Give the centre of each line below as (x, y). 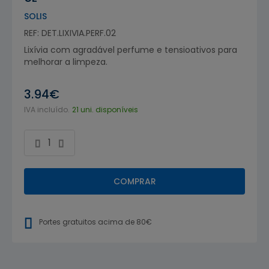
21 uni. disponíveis (105, 109)
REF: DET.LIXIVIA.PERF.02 (70, 33)
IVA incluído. (47, 109)
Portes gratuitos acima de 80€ (95, 222)
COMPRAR (134, 181)
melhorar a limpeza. (66, 62)
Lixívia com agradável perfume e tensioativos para (131, 50)
